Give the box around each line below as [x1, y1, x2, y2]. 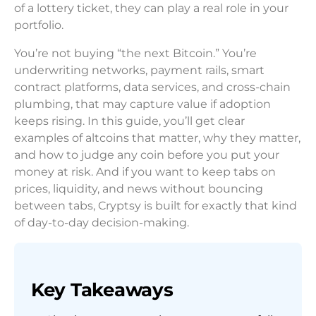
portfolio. [14, 18, 63, 32]
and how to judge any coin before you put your [14, 148, 279, 162]
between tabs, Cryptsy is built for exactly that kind [14, 199, 297, 212]
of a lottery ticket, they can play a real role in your [14, 1, 288, 15]
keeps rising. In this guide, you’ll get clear [14, 114, 245, 128]
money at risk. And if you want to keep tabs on [14, 165, 276, 178]
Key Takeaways [31, 279, 174, 301]
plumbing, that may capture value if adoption [14, 97, 271, 111]
